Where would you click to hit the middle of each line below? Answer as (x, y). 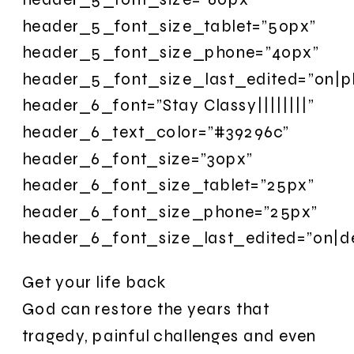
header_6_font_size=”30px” (138, 158)
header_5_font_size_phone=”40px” (171, 52)
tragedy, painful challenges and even (169, 335)
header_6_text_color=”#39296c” (156, 132)
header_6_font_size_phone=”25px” (170, 211)
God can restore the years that (146, 309)
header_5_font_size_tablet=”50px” (169, 25)
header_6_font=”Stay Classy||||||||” (168, 105)
